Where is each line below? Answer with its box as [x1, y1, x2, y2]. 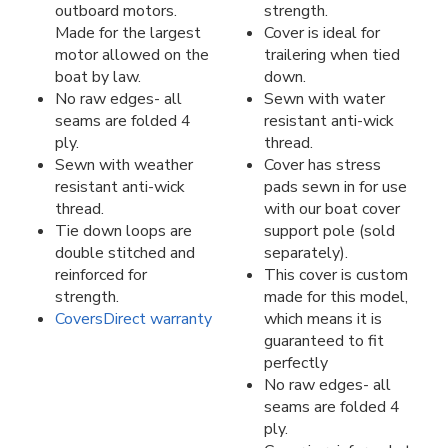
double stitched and [55, 241, 195, 264]
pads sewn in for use [264, 175, 407, 198]
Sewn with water [264, 87, 385, 110]
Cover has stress [264, 153, 381, 176]
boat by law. [55, 65, 141, 88]
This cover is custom [264, 263, 408, 286]
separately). [264, 241, 348, 264]
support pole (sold [264, 219, 395, 242]
